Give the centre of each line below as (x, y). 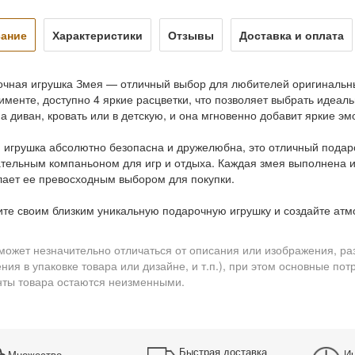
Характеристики (97, 35)
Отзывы (191, 35)
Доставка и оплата (292, 35)
